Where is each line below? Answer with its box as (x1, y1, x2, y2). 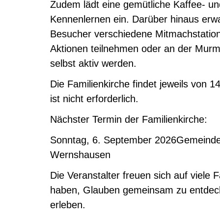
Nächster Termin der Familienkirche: (50, 114, 207, 125)
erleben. (50, 199, 85, 210)
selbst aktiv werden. (50, 58, 137, 69)
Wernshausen (50, 149, 110, 160)
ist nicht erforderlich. (50, 93, 138, 104)
